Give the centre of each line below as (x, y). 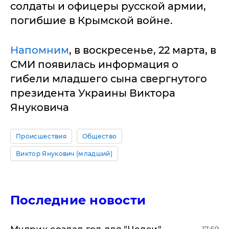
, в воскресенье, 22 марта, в (143, 50)
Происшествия (41, 136)
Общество (99, 136)
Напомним (40, 50)
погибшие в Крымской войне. (91, 21)
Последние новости (78, 200)
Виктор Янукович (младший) (64, 154)
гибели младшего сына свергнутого (109, 79)
